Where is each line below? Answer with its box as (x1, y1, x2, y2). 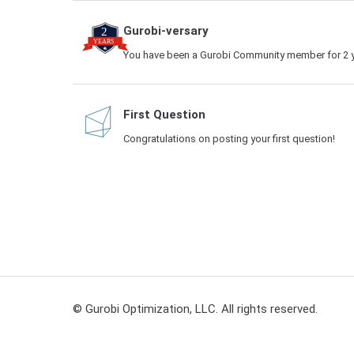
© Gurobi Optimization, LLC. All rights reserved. (73, 301, 318, 316)
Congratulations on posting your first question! (123, 133, 335, 145)
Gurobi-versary (123, 24, 209, 38)
